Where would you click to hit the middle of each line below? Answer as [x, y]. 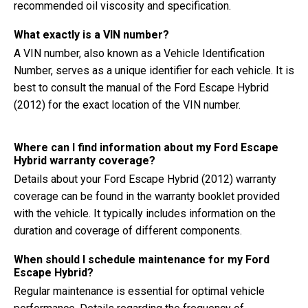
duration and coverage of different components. [128, 231]
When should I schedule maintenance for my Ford [142, 260]
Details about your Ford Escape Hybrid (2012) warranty [145, 179]
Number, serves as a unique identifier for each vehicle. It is [154, 70]
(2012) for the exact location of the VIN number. [127, 105]
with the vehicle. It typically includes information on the [145, 213]
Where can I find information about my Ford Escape [146, 147]
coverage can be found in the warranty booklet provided [147, 196]
